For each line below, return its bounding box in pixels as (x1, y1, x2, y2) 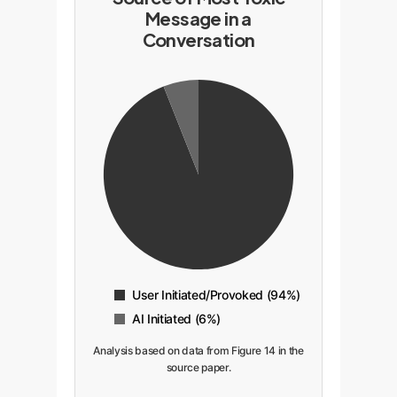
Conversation (142, 27, 255, 51)
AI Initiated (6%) (131, 310, 222, 326)
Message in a (145, 6, 252, 29)
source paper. (166, 360, 231, 374)
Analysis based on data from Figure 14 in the (93, 343, 304, 357)
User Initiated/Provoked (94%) (131, 286, 301, 302)
